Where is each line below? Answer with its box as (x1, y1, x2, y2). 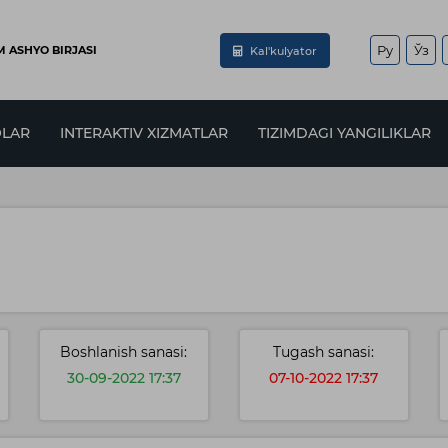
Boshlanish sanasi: (60, 343, 188, 361)
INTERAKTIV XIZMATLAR (60, 124, 228, 142)
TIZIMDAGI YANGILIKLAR (258, 124, 431, 142)
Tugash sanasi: (273, 343, 375, 361)
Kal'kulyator (247, 43, 317, 58)
